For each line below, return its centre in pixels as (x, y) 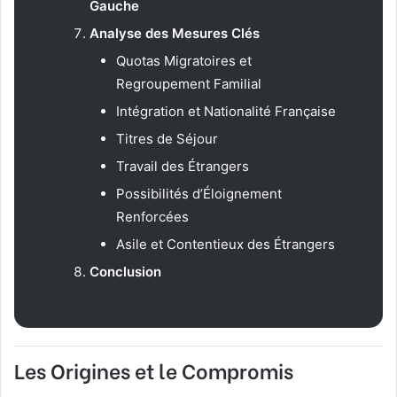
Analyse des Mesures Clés (175, 34)
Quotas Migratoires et (184, 61)
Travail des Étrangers (183, 167)
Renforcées (152, 217)
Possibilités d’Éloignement (199, 194)
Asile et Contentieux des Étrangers (226, 245)
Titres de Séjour (167, 139)
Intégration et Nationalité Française (226, 112)
